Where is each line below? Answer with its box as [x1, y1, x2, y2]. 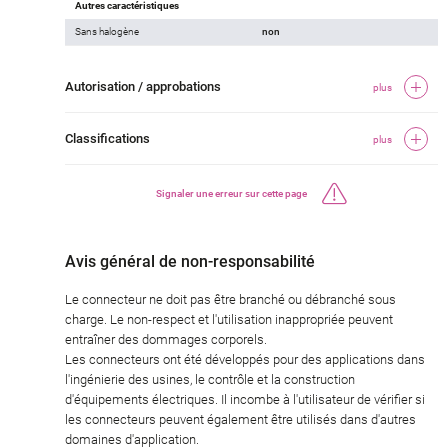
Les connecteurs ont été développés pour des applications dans [65, 352, 425, 368]
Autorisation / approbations [65, 79, 221, 95]
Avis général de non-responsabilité [65, 252, 315, 272]
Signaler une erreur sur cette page [156, 187, 307, 199]
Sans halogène [75, 26, 139, 38]
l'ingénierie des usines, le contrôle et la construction [65, 372, 355, 388]
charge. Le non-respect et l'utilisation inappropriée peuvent [65, 312, 393, 328]
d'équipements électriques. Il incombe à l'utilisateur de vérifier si [65, 392, 425, 408]
